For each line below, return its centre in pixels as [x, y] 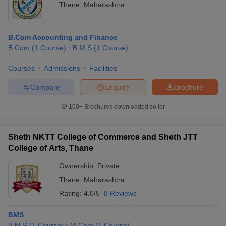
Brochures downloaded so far [124, 107]
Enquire [117, 87]
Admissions [62, 68]
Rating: [71, 193]
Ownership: [78, 166]
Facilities [103, 68]
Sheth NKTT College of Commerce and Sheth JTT [103, 137]
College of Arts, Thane [51, 148]
